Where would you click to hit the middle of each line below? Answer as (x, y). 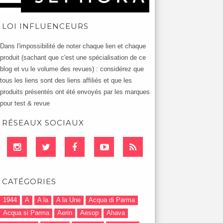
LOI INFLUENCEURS (45, 26)
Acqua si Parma (26, 213)
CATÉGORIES (29, 181)
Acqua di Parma (112, 200)
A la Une (68, 200)
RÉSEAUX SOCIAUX (43, 123)
